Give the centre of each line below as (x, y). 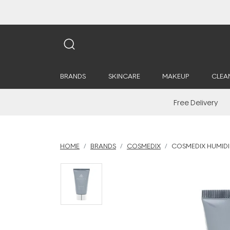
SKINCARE (124, 76)
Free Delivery (196, 102)
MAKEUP (176, 76)
